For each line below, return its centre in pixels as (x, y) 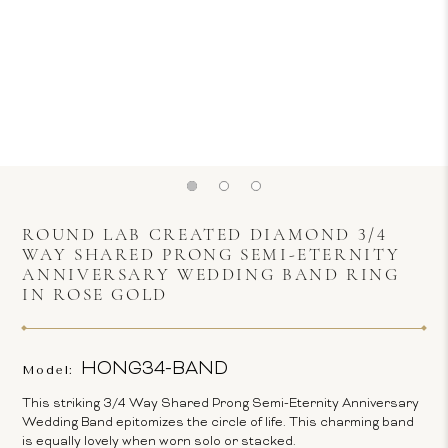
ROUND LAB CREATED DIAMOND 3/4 (205, 235)
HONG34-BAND (155, 369)
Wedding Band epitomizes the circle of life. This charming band (218, 423)
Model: (48, 370)
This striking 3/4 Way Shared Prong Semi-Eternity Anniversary (221, 404)
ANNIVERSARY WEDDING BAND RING (211, 275)
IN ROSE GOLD (95, 295)
